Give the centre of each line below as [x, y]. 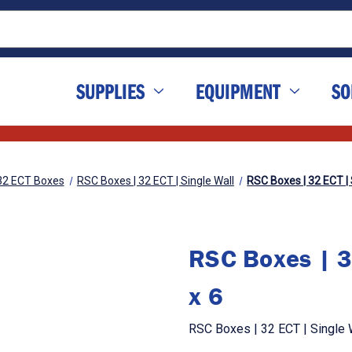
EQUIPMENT [238, 91]
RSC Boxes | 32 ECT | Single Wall [155, 181]
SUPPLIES [110, 91]
